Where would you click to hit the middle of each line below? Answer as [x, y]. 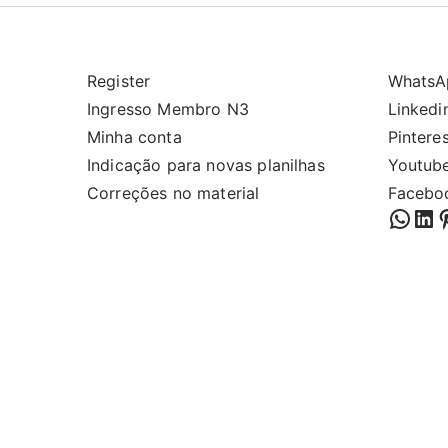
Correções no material [173, 193]
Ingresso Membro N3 [168, 109]
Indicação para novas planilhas [206, 165]
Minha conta [134, 137]
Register [119, 81]
